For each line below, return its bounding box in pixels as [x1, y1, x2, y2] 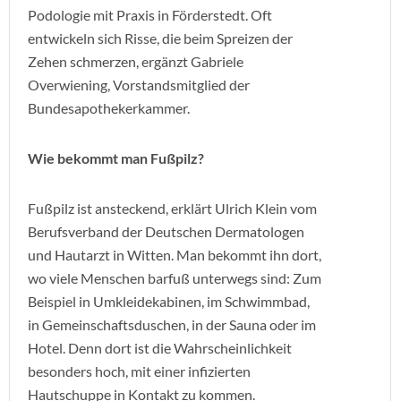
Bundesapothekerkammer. [28, 99, 190, 116]
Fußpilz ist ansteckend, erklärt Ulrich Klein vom [28, 200, 317, 217]
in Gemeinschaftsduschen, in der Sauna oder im [28, 316, 316, 333]
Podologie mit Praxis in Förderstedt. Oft [28, 6, 272, 23]
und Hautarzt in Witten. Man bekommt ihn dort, [28, 246, 321, 263]
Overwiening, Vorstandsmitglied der [28, 76, 250, 93]
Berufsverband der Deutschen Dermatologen [28, 223, 304, 240]
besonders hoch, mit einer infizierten [28, 363, 251, 380]
